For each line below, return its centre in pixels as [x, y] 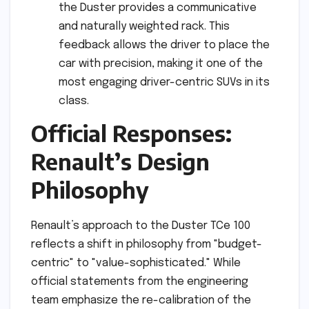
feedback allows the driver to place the [164, 46]
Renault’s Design [120, 161]
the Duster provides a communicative [158, 8]
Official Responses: [131, 133]
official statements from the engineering [140, 281]
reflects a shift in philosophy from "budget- [147, 244]
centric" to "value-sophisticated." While [136, 263]
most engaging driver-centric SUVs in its [164, 83]
